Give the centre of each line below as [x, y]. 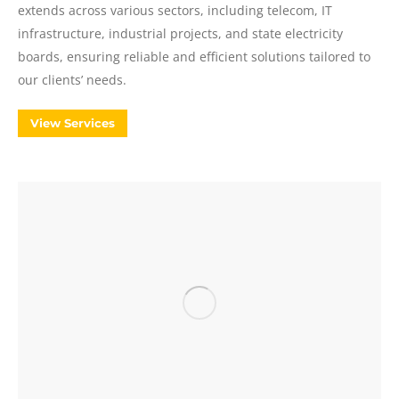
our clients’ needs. [72, 80]
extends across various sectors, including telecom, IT [175, 10]
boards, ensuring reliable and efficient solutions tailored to [194, 57]
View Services [73, 123]
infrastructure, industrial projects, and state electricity [180, 33]
